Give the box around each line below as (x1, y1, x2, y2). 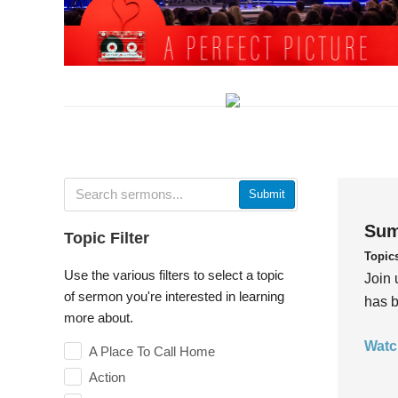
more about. (64, 309, 133, 325)
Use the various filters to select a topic (64, 267, 284, 283)
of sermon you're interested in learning (64, 288, 284, 304)
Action (89, 369, 125, 385)
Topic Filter (64, 228, 149, 247)
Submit (248, 187, 285, 201)
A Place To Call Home (89, 343, 215, 359)
